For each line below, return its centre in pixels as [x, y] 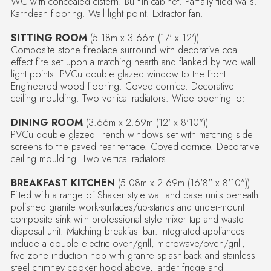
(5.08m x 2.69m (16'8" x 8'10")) [182, 183]
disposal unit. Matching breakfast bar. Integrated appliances [128, 231]
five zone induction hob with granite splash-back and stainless [133, 255]
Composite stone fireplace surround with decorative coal [125, 50]
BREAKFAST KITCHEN [63, 183]
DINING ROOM [47, 122]
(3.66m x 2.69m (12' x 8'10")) [145, 122]
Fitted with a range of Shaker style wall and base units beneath [134, 195]
